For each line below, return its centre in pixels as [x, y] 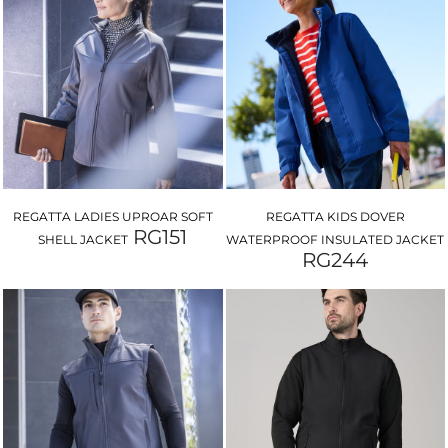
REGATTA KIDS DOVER [335, 217]
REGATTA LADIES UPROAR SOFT [112, 217]
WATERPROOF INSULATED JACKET [335, 240]
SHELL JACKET [83, 240]
